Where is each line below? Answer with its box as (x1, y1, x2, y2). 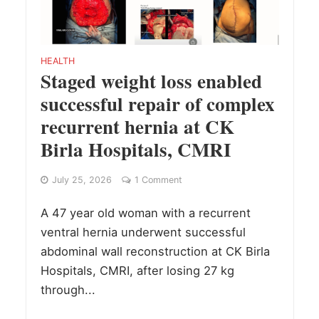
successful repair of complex (40, 89, 275, 117)
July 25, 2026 (51, 174, 112, 185)
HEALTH (40, 55, 75, 66)
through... (40, 282, 95, 297)
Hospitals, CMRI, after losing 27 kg (40, 263, 234, 278)
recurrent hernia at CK (40, 112, 234, 140)
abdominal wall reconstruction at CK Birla (40, 244, 270, 258)
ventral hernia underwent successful (40, 224, 246, 239)
